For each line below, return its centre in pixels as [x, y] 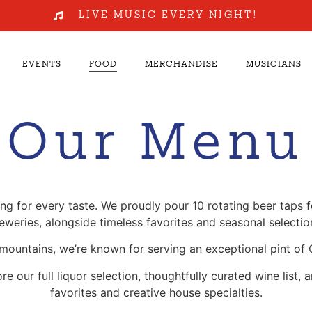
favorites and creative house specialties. [156, 292]
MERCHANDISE [181, 65]
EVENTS [41, 65]
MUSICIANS [273, 65]
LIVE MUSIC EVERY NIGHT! [168, 15]
